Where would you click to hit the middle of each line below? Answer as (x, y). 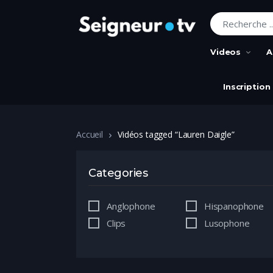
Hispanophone (234, 206)
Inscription (247, 87)
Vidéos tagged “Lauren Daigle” (176, 134)
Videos (226, 52)
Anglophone (131, 206)
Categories (118, 173)
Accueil (90, 134)
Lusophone (227, 223)
